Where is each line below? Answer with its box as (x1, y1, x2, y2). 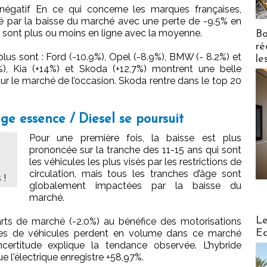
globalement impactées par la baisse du (29, 180, 241, 192)
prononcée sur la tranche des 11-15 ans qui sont (29, 144, 241, 156)
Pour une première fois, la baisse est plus (29, 132, 241, 144)
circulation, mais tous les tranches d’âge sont (29, 168, 241, 180)
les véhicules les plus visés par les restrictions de (29, 156, 241, 168)
